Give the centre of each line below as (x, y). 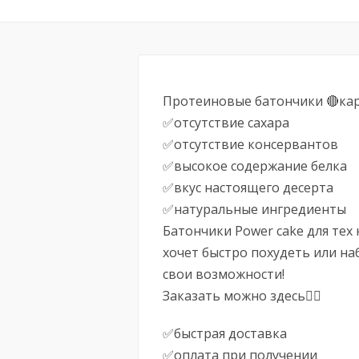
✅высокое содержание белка (255, 166)
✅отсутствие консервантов (250, 144)
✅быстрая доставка (225, 333)
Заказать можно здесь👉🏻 (242, 296)
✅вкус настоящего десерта (248, 188)
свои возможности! (224, 274)
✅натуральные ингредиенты (254, 209)
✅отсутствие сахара (226, 123)
